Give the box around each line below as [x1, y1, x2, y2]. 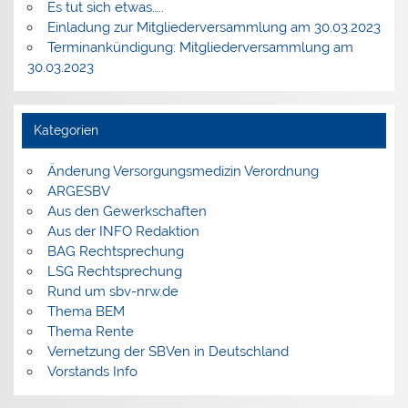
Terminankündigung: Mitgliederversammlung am [46, 38, 353, 56]
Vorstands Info [46, 362, 138, 380]
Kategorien [33, 122, 98, 138]
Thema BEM [46, 302, 125, 320]
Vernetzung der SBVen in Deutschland [46, 342, 289, 360]
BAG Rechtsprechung [46, 242, 184, 260]
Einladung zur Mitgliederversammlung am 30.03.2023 [46, 18, 381, 36]
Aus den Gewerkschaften [46, 202, 207, 219]
